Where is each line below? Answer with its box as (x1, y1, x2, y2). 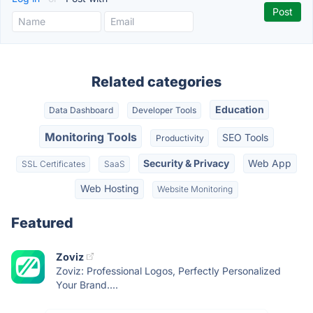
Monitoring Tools (44, 129, 137, 144)
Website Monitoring (157, 184, 233, 195)
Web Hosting (80, 182, 139, 195)
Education (214, 103, 264, 116)
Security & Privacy (143, 156, 230, 169)
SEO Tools (222, 131, 269, 143)
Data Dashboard (49, 105, 114, 116)
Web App (248, 156, 292, 169)
